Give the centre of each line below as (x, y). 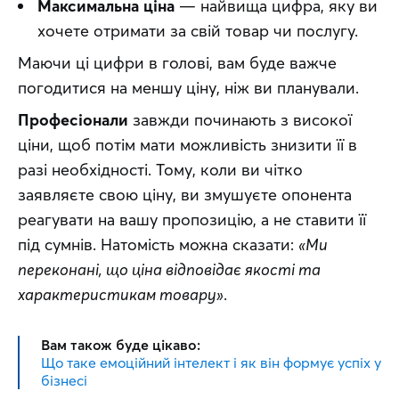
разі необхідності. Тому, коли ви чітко (160, 170)
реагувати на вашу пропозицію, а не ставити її (192, 220)
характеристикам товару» (121, 294)
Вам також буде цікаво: (121, 345)
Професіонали (73, 120)
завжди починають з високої (240, 120)
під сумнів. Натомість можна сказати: (158, 244)
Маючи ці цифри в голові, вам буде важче (177, 63)
